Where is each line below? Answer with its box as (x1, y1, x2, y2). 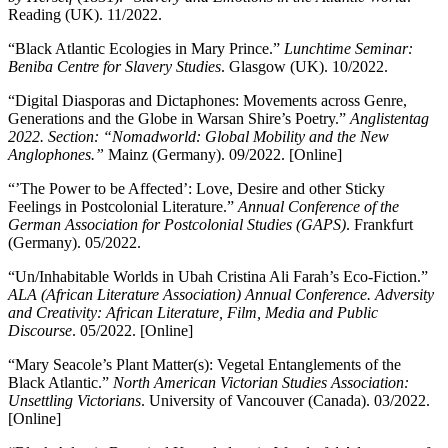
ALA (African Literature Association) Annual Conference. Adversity (8, 286, 434, 304)
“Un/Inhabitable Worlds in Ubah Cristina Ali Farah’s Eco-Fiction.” (8, 268, 428, 286)
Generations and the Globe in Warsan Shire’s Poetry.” (8, 110, 350, 128)
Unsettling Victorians (8, 392, 141, 410)
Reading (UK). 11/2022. (8, 6, 162, 24)
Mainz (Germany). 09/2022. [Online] (104, 146, 342, 164)
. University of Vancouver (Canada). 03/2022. (141, 392, 430, 410)
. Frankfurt (346, 216, 413, 234)
